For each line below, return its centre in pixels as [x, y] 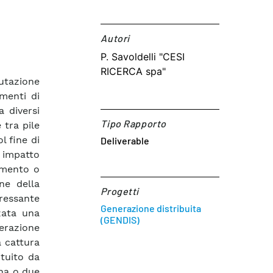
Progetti [120, 191]
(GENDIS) [120, 220]
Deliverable [125, 140]
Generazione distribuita [151, 208]
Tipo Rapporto [133, 123]
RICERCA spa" [133, 71]
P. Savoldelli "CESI [143, 57]
